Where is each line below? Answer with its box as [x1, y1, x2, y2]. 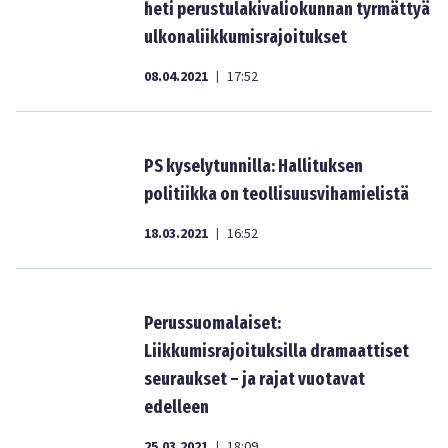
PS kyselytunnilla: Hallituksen [144, 155, 363, 177]
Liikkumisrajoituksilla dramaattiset [144, 340, 409, 362]
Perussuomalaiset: [144, 312, 281, 334]
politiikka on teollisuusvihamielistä [144, 183, 409, 205]
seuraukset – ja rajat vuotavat [144, 368, 365, 390]
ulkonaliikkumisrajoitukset [144, 26, 347, 48]
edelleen [144, 396, 209, 418]
